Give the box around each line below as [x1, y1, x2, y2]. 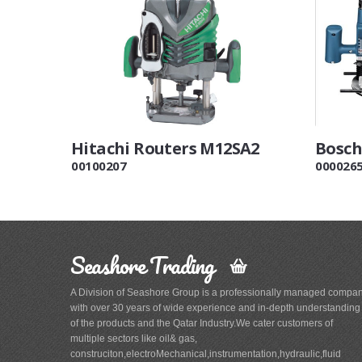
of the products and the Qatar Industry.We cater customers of [70, 318, 333, 329]
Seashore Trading [70, 246, 230, 284]
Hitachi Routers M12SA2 [71, 137, 259, 159]
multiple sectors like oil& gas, [70, 333, 197, 344]
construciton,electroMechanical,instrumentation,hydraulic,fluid [70, 348, 341, 360]
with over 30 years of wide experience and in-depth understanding [70, 302, 360, 314]
